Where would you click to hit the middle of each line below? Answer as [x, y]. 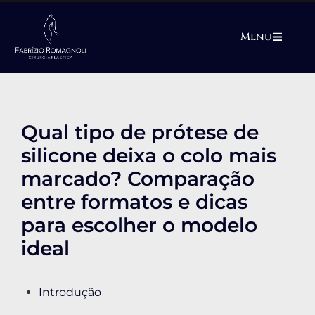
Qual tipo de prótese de [140, 133]
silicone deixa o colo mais [149, 156]
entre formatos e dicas [134, 202]
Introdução [70, 292]
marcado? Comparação [138, 179]
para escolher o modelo [139, 225]
